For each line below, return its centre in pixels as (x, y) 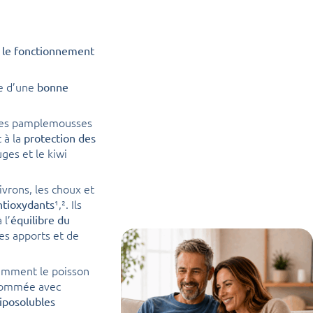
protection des (60, 137)
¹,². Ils (68, 204)
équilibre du (40, 219)
